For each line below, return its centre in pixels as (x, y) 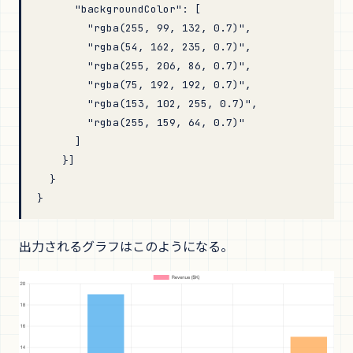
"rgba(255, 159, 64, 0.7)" (141, 123)
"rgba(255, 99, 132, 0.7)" (141, 28)
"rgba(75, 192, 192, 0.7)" (141, 85)
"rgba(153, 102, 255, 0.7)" (144, 104)
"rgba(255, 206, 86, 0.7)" (141, 66)
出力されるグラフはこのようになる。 (126, 246)
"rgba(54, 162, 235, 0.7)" (141, 47)
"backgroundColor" (110, 9)
